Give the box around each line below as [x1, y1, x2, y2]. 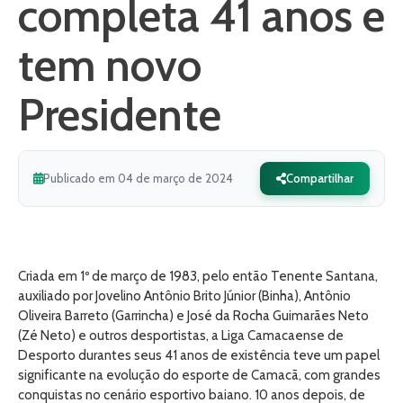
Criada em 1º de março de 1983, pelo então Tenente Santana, [18, 268, 378, 284]
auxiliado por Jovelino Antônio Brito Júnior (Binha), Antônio [18, 288, 351, 304]
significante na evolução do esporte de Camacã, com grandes [18, 367, 381, 383]
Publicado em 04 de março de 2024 [43, 171, 233, 185]
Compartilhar [286, 171, 354, 185]
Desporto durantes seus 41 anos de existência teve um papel [18, 347, 380, 363]
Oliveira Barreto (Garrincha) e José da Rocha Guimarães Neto [18, 308, 369, 324]
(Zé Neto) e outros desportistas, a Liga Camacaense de [18, 327, 344, 344]
